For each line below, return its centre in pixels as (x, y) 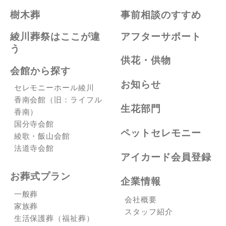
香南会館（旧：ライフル (58, 100)
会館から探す (40, 71)
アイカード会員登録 (166, 157)
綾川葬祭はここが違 (55, 37)
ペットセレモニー (161, 133)
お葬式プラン (40, 176)
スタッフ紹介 (149, 211)
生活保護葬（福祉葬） (54, 218)
